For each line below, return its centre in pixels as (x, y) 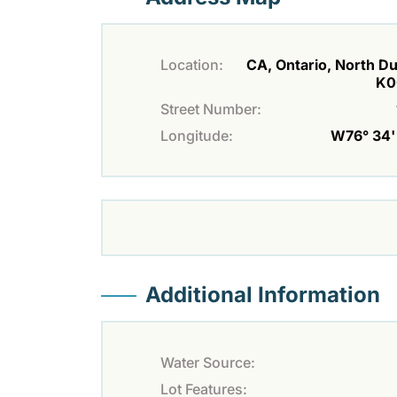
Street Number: (211, 109)
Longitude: (197, 135)
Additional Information (263, 294)
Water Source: (208, 362)
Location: (192, 64)
